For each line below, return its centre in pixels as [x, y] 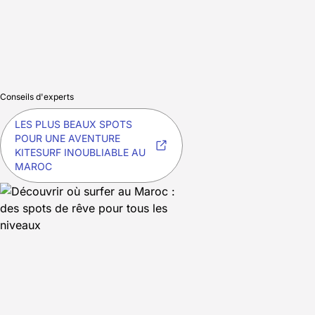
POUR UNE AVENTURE [67, 139]
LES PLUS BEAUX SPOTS [73, 124]
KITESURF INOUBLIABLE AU [80, 153]
